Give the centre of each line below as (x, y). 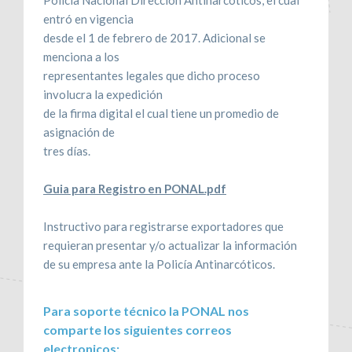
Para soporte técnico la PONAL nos (146, 310)
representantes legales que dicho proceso (152, 75)
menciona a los (81, 56)
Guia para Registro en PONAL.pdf (135, 188)
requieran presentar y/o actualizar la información (170, 245)
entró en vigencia (88, 18)
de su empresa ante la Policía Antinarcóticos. (159, 264)
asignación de (79, 132)
